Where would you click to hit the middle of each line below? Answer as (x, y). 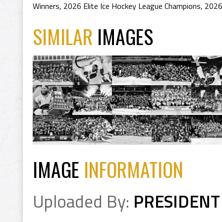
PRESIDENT (177, 201)
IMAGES (125, 36)
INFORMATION (134, 169)
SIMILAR (65, 36)
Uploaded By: (83, 201)
